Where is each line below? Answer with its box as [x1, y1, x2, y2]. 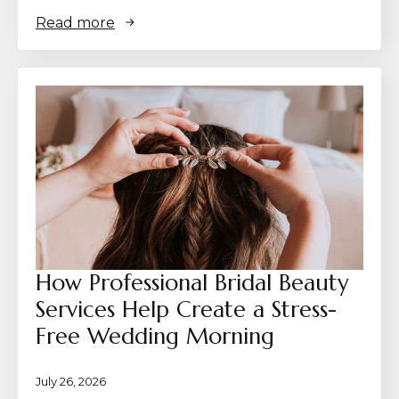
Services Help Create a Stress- [36, 295, 337, 323]
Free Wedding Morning [36, 322, 274, 350]
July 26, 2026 [36, 373, 106, 388]
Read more [36, 13, 115, 31]
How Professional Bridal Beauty [36, 268, 348, 297]
